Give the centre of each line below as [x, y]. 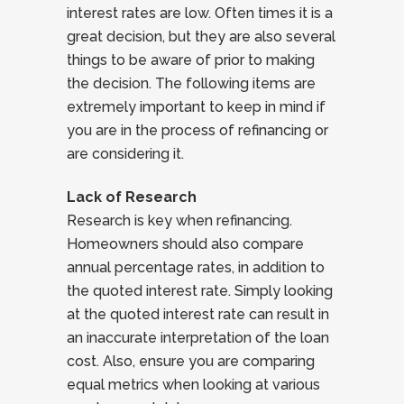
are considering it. [125, 154]
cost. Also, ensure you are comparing [191, 361]
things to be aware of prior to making [191, 60]
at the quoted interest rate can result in [198, 314]
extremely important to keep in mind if [196, 107]
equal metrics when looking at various [193, 385]
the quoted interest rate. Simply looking [200, 291]
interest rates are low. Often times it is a [200, 13]
